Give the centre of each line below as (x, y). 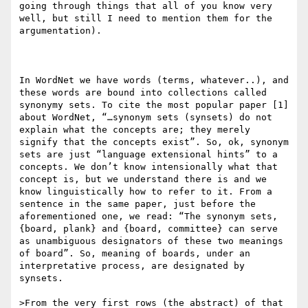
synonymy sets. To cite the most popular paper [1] (154, 105)
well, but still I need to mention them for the (146, 19)
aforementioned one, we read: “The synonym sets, (148, 217)
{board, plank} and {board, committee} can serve (148, 229)
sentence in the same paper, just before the (137, 204)
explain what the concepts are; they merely (135, 130)
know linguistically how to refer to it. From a (146, 192)
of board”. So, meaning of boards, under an (135, 254)
